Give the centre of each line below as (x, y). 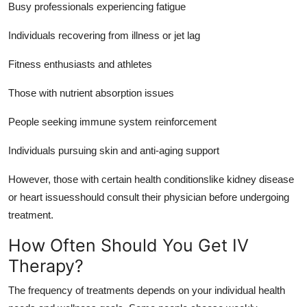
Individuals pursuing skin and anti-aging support (114, 150)
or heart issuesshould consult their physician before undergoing (149, 197)
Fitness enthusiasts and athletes (80, 64)
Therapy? (46, 266)
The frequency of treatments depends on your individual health (147, 290)
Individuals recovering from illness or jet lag (104, 35)
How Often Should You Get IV (128, 245)
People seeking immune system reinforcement (112, 121)
